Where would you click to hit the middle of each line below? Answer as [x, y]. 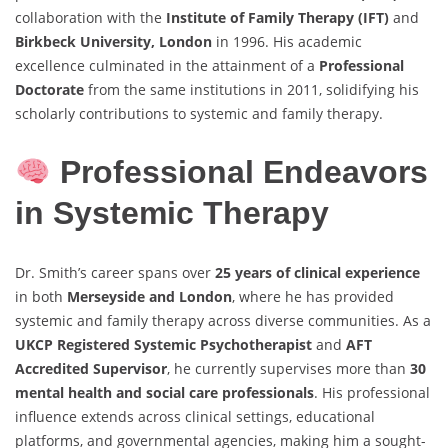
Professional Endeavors [240, 172]
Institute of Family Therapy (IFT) [277, 17]
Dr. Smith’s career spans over [115, 273]
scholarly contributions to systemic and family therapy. [199, 113]
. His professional [372, 393]
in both [41, 297]
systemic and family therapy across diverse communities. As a [223, 321]
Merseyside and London [149, 297]
